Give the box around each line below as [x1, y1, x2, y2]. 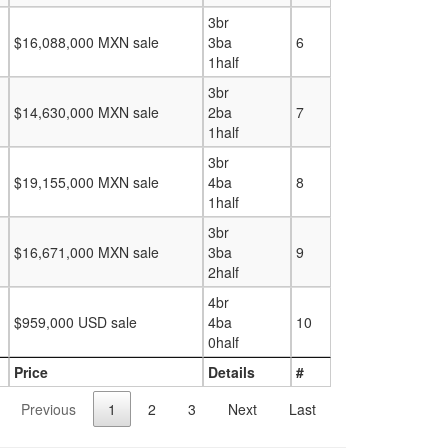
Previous [21, 398, 76, 419]
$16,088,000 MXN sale [14, 32, 159, 52]
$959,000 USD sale [14, 312, 137, 332]
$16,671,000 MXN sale [14, 242, 159, 262]
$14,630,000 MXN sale [14, 102, 159, 122]
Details [208, 362, 255, 382]
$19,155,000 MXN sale [14, 172, 159, 192]
